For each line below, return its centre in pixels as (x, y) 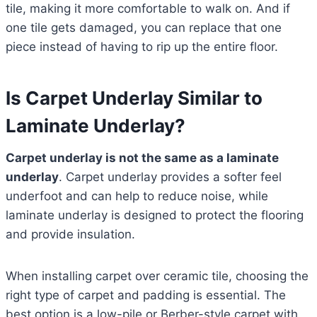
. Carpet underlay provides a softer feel (170, 177)
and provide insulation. (70, 235)
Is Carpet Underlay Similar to (134, 98)
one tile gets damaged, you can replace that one (144, 28)
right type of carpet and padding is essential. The (146, 295)
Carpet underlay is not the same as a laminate (142, 158)
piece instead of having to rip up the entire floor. (142, 47)
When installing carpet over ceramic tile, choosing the (157, 276)
